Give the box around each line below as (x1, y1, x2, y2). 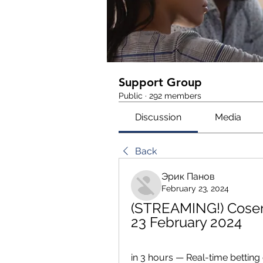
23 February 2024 (131, 214, 242, 231)
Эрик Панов (161, 171, 215, 182)
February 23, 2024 (161, 184, 229, 193)
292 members (149, 91, 201, 100)
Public (119, 91, 143, 100)
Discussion (135, 112, 182, 123)
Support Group (119, 75, 202, 89)
